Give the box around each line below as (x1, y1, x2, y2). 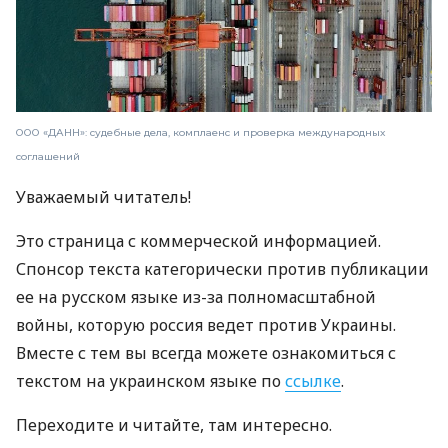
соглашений (16, 149, 80, 163)
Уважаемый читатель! (16, 185, 191, 208)
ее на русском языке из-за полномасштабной (16, 285, 376, 308)
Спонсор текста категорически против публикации (16, 257, 429, 280)
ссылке (285, 369, 341, 392)
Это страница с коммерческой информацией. (16, 229, 381, 252)
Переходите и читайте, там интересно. (16, 413, 332, 436)
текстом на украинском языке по (16, 369, 285, 392)
